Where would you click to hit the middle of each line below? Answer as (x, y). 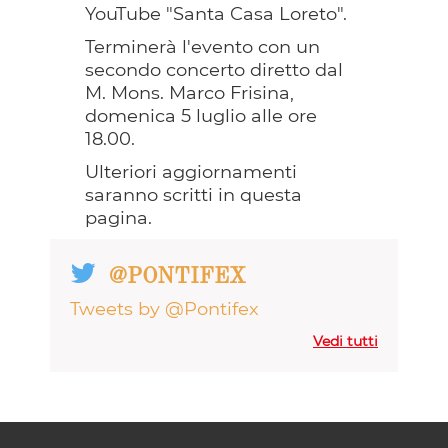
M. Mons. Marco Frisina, (189, 92)
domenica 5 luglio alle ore (200, 115)
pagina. (120, 217)
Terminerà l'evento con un (202, 46)
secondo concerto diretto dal (213, 69)
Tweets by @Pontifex (164, 308)
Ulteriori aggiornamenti (190, 171)
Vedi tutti (345, 341)
